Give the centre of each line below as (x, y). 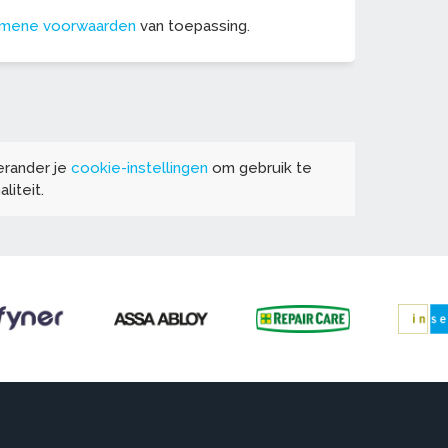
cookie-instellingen (139, 168)
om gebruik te (260, 168)
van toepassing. (193, 26)
